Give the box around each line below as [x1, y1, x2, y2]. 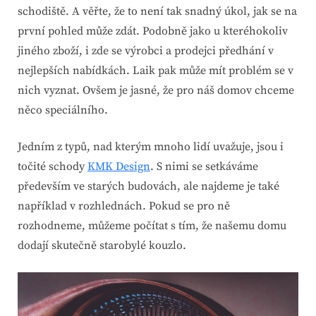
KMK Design [87, 159, 150, 174]
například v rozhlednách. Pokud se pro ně [18, 199, 230, 214]
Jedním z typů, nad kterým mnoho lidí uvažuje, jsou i [18, 140, 284, 154]
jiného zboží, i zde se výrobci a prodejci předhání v [18, 44, 274, 59]
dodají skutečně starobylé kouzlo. [18, 238, 186, 253]
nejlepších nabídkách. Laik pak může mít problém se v [18, 63, 293, 78]
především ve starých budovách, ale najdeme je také [18, 179, 279, 194]
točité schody [18, 159, 87, 174]
